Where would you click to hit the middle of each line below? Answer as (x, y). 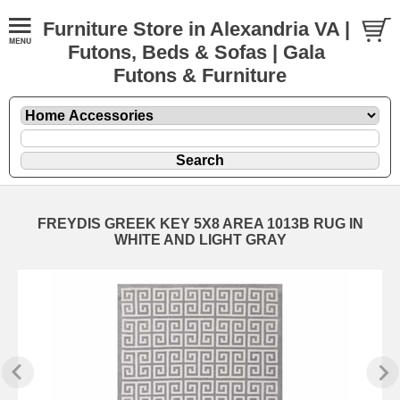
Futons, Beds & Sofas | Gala (196, 52)
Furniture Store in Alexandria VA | (196, 29)
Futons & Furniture (200, 75)
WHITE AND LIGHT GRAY (200, 239)
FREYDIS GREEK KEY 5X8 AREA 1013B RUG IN (200, 223)
